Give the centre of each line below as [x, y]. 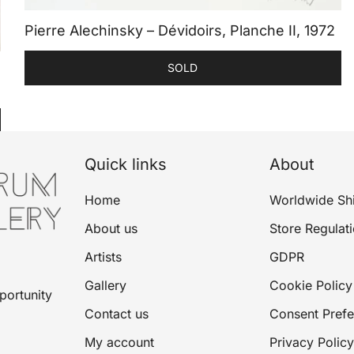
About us [111, 229]
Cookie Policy [311, 286]
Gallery [105, 286]
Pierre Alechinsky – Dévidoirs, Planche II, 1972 [180, 31]
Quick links [126, 165]
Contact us [117, 314]
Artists [103, 257]
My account [119, 343]
